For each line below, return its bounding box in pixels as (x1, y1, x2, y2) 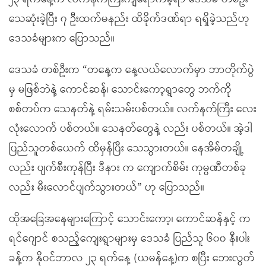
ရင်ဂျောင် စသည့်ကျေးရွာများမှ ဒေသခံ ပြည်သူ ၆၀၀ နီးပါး (9, 230, 250, 248)
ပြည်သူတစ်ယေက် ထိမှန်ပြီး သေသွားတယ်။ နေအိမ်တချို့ (9, 140, 244, 157)
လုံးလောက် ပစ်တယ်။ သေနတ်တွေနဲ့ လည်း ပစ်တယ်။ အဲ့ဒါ (9, 120, 252, 138)
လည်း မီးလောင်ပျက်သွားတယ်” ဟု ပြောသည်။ (9, 179, 204, 197)
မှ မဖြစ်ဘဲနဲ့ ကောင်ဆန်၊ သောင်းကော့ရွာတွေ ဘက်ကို (9, 81, 232, 99)
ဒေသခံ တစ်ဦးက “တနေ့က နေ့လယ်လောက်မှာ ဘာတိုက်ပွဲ (9, 61, 254, 79)
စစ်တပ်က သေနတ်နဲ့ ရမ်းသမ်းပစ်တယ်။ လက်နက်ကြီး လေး (9, 100, 256, 118)
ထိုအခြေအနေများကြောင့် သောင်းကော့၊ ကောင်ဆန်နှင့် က (9, 210, 251, 228)
